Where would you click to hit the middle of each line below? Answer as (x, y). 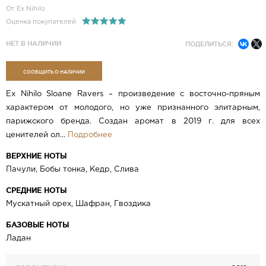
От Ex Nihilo (26, 9)
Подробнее (90, 135)
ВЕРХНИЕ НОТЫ (36, 156)
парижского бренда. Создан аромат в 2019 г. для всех (133, 122)
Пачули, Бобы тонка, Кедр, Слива (72, 170)
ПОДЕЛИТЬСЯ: (209, 44)
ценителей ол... (37, 135)
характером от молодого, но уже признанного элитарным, (133, 108)
